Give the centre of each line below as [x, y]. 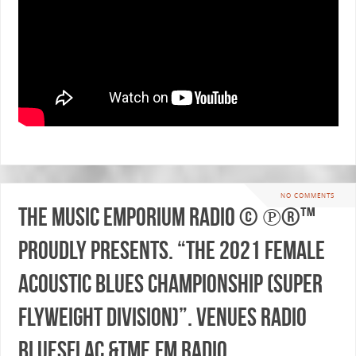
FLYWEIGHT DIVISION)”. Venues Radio [162, 317]
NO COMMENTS [308, 195]
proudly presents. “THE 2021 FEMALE [171, 250]
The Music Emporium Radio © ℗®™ [166, 217]
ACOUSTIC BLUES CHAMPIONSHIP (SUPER [170, 284]
